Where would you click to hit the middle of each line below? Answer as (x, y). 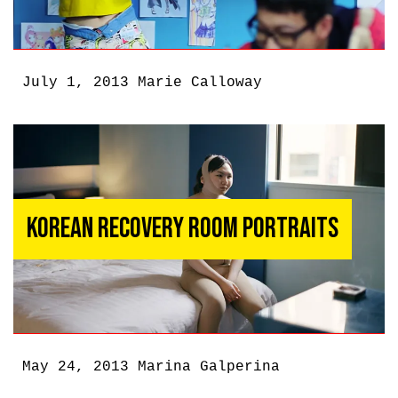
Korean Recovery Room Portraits (183, 229)
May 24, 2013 (80, 367)
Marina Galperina (209, 367)
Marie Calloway (200, 83)
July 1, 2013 (80, 83)
